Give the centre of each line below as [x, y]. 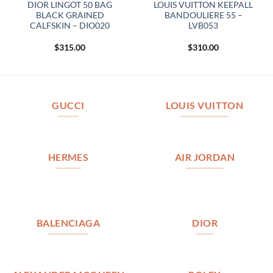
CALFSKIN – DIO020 [70, 26]
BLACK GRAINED [70, 16]
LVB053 [203, 26]
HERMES [68, 157]
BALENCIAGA [68, 223]
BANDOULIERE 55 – [203, 16]
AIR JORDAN [205, 157]
